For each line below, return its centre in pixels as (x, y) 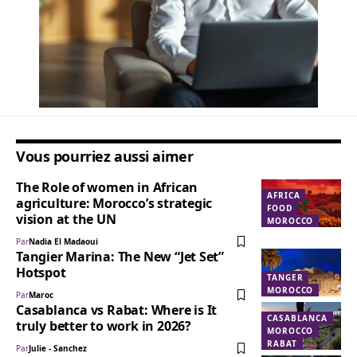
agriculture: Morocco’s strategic (114, 204)
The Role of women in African (107, 188)
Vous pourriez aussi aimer (105, 157)
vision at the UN (66, 220)
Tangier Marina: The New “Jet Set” (120, 257)
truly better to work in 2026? (104, 326)
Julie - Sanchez (58, 349)
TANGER (285, 278)
